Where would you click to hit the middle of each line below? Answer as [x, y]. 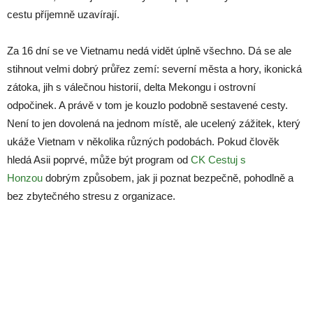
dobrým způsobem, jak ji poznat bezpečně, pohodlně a [168, 178]
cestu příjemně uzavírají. [63, 14]
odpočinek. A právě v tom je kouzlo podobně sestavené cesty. [147, 105]
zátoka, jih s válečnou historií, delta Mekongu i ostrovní [131, 87]
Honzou [25, 178]
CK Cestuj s [218, 160]
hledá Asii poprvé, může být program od [99, 160]
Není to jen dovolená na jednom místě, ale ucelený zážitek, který [154, 123]
